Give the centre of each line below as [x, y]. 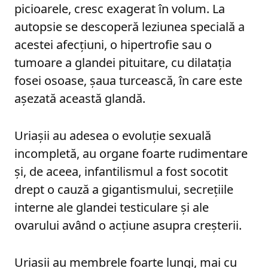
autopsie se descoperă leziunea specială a [130, 26]
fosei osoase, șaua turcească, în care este [128, 80]
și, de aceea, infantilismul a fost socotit [121, 171]
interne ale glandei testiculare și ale [112, 207]
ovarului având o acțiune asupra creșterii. [128, 225]
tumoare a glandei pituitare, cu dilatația [123, 62]
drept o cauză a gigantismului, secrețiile [124, 189]
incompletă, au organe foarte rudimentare [131, 153]
